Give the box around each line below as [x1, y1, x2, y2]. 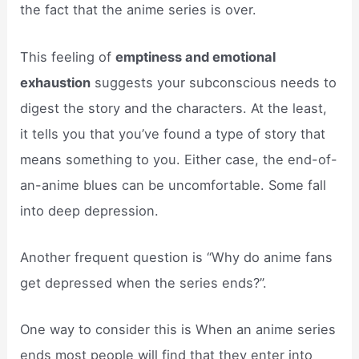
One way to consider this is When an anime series [20, 321, 337, 338]
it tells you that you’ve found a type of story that [20, 125, 326, 142]
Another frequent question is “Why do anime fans [20, 248, 333, 265]
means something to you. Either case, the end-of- [20, 151, 338, 167]
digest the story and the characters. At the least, [20, 99, 328, 116]
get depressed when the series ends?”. [20, 274, 268, 291]
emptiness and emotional [115, 48, 276, 65]
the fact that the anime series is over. [20, 2, 257, 18]
